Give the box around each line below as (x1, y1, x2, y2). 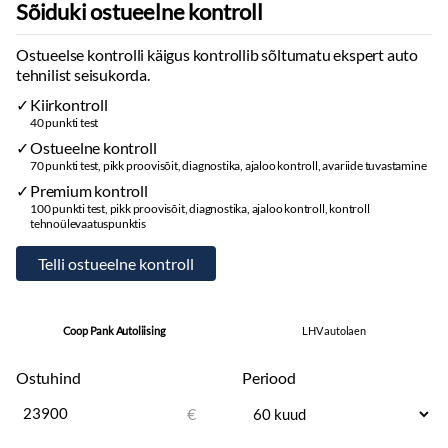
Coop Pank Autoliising (62, 324, 166, 337)
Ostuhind (16, 368, 81, 387)
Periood (242, 368, 296, 387)
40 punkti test (30, 115, 99, 130)
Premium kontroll (30, 181, 148, 200)
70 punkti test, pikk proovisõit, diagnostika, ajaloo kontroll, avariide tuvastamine (30, 158, 427, 173)
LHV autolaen (302, 324, 366, 337)
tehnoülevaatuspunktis (30, 216, 146, 231)
